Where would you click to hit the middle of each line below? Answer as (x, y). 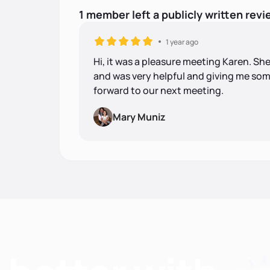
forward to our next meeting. (158, 90)
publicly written (202, 14)
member (108, 14)
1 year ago (182, 42)
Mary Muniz (139, 117)
